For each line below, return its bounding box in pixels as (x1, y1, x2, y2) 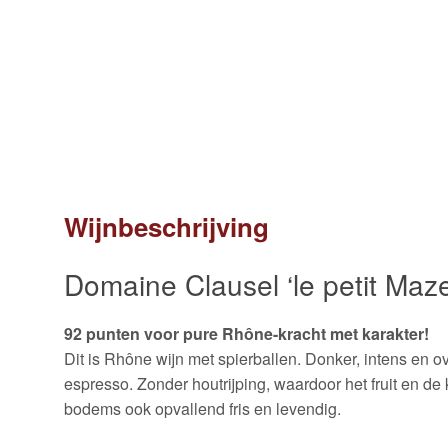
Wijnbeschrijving (64, 208, 269, 246)
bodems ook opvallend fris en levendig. (64, 397, 341, 421)
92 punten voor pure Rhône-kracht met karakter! (64, 322, 429, 346)
